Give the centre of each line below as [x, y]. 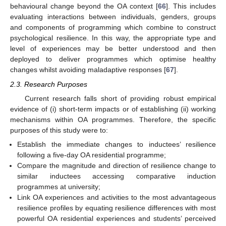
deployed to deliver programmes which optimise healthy [113, 59]
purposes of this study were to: [59, 130]
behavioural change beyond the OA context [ [84, 6]
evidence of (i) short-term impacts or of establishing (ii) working [113, 109]
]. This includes [191, 6]
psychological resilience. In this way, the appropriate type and [113, 38]
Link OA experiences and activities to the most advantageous [117, 197]
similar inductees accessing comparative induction [117, 176]
